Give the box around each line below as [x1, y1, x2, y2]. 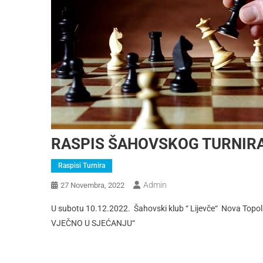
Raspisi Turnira [58, 161, 105, 170]
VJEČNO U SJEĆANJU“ [51, 218, 135, 228]
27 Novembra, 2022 [60, 181, 124, 190]
